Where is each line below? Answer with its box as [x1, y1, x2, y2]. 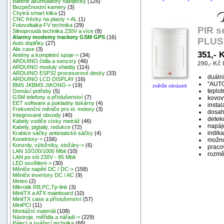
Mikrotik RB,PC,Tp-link [12, 184, 68, 190]
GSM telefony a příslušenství [12, 94, 83, 100]
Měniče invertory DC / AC [12, 172, 74, 178]
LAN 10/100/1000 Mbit [12, 148, 66, 154]
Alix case [12, 46, 35, 52]
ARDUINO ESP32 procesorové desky [12, 70, 105, 76]
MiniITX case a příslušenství [12, 196, 82, 202]
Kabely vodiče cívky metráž [12, 118, 80, 124]
